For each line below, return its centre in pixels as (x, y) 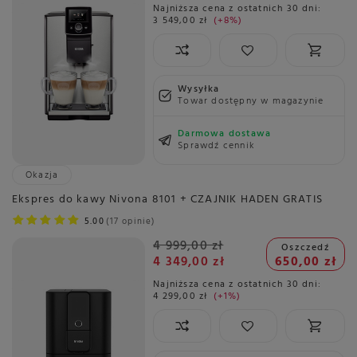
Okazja (42, 175)
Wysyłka (199, 89)
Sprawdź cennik (216, 145)
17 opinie (131, 221)
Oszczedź (306, 248)
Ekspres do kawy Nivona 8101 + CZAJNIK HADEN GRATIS (167, 199)
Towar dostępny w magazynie (251, 101)
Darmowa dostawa (225, 133)
